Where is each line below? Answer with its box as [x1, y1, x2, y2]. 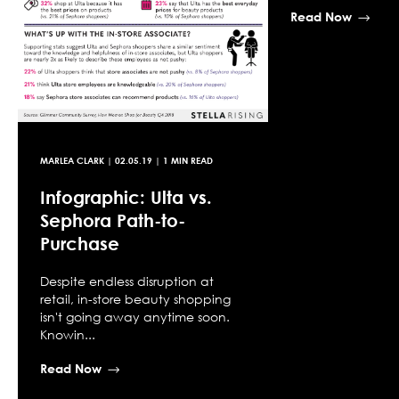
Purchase [40, 232, 119, 254]
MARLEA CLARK [40, 154, 104, 166]
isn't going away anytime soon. [40, 308, 230, 324]
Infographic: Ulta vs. [40, 185, 212, 208]
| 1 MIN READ [152, 154, 213, 166]
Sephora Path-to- [40, 208, 185, 231]
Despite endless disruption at [40, 273, 214, 289]
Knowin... [40, 326, 95, 342]
